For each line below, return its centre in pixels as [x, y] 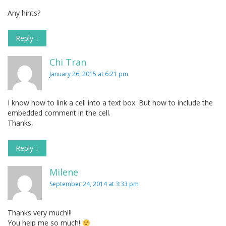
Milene [64, 172]
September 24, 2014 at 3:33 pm [94, 184]
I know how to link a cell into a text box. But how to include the [110, 103]
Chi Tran [68, 62]
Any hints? [24, 13]
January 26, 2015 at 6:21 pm [89, 74]
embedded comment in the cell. [59, 113]
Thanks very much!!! [40, 213]
